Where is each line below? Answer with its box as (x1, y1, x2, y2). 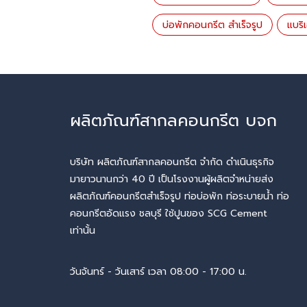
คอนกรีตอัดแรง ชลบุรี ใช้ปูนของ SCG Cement (70, 206, 267, 221)
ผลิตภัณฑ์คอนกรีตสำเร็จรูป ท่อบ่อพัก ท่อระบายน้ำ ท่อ (70, 189, 289, 204)
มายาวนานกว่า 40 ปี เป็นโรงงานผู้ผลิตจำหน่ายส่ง (70, 172, 273, 186)
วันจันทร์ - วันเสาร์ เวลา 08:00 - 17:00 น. (70, 264, 247, 279)
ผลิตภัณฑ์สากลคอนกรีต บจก (70, 108, 277, 133)
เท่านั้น (70, 223, 95, 238)
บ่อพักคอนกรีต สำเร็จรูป (162, 17, 262, 32)
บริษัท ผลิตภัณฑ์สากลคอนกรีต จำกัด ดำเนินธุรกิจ (70, 155, 274, 169)
